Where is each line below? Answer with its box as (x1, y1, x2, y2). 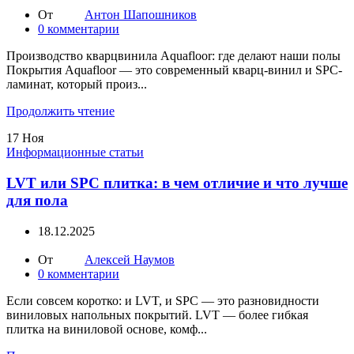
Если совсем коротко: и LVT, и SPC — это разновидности (6, 293, 319, 307)
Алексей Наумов (85, 252, 175, 266)
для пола (6, 192, 68, 209)
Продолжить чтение (6, 104, 115, 119)
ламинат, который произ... (6, 77, 147, 92)
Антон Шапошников (85, 8, 197, 22)
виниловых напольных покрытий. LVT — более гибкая (6, 307, 308, 322)
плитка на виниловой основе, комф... (6, 322, 207, 336)
